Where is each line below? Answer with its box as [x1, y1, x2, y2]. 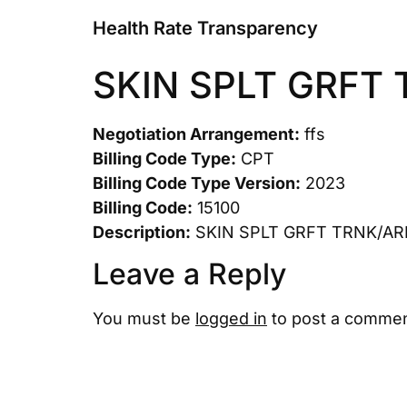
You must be [93, 309, 195, 329]
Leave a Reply [93, 256, 286, 293]
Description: [93, 223, 191, 242]
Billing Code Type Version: [93, 174, 301, 193]
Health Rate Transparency [93, 17, 318, 39]
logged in [195, 309, 267, 329]
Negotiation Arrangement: [93, 124, 300, 144]
